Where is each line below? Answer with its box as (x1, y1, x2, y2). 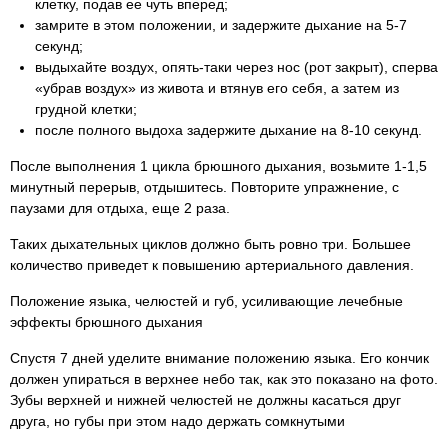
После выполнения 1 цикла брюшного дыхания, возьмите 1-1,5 (10, 158, 427, 174)
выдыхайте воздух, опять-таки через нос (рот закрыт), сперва (35, 59, 438, 75)
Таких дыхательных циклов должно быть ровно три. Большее (10, 236, 411, 252)
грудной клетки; (35, 101, 137, 117)
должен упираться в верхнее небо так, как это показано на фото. (10, 371, 438, 387)
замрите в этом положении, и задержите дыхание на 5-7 (35, 17, 407, 33)
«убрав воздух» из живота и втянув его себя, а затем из (35, 80, 399, 96)
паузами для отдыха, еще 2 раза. (10, 200, 230, 216)
